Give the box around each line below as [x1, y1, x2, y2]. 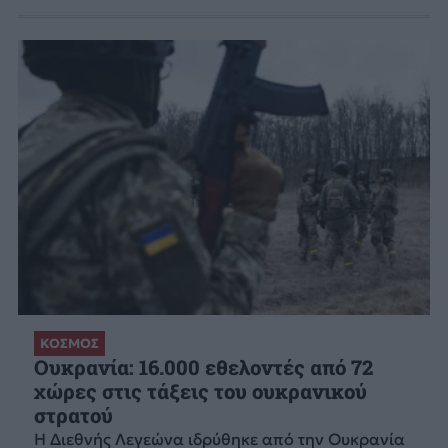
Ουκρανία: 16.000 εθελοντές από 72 [33, 354, 373, 382]
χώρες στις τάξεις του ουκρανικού [33, 378, 367, 406]
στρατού [33, 402, 113, 430]
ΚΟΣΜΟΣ [39, 335, 99, 353]
